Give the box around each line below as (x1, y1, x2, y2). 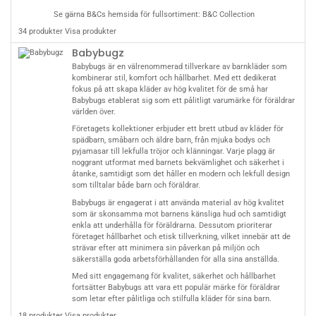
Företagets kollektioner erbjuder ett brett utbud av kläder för (71, 124, 284, 134)
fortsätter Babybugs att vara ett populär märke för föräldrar (71, 283, 280, 293)
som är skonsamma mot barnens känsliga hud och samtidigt (71, 209, 286, 219)
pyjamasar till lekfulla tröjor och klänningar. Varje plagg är (71, 147, 275, 157)
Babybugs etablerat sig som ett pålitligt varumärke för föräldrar (71, 96, 295, 106)
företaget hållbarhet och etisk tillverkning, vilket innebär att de (71, 231, 291, 241)
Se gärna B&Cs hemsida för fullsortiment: (53, 10, 202, 20)
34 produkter (18, 27, 63, 37)
